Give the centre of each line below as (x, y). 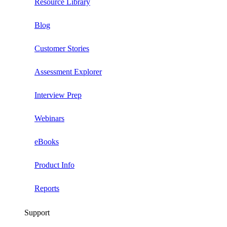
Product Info (54, 165)
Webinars (49, 118)
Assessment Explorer (68, 72)
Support (37, 213)
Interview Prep (58, 95)
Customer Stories (62, 48)
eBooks (47, 142)
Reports (47, 188)
